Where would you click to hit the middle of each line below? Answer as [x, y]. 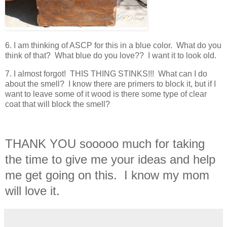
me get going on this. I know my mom [107, 175]
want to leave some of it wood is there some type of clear [106, 94]
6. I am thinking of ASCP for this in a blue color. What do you [113, 46]
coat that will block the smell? [58, 104]
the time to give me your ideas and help [110, 159]
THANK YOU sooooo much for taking [105, 143]
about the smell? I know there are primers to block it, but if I [110, 84]
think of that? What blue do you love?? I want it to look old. [111, 56]
